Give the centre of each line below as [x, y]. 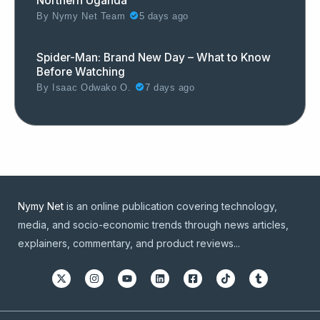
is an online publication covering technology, [170, 206]
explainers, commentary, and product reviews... [129, 243]
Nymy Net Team [89, 16]
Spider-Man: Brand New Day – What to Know [154, 57]
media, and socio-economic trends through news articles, [153, 224]
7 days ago [170, 87]
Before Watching [81, 71]
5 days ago [164, 16]
